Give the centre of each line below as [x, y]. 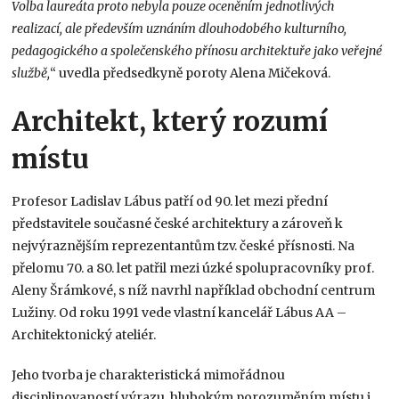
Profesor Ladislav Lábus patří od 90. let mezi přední [170, 201]
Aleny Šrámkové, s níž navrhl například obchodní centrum [194, 290]
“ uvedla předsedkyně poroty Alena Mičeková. [191, 73]
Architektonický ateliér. [84, 334]
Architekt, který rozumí [170, 121]
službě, [31, 73]
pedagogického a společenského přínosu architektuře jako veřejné [197, 50]
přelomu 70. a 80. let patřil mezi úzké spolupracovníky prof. [193, 268]
